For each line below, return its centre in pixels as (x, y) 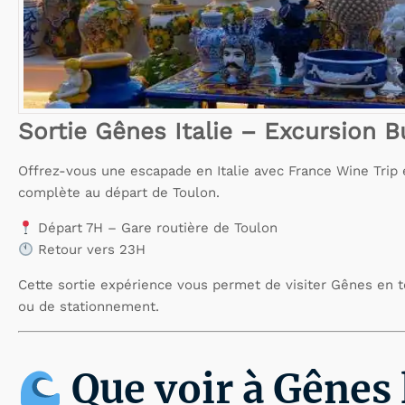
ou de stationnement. (89, 307)
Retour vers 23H (90, 250)
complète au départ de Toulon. (119, 193)
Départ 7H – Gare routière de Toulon (156, 228)
